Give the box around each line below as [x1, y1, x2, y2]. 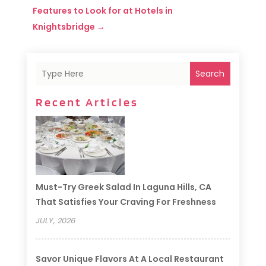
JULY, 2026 [35, 215, 75, 227]
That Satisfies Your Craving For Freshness [35, 196, 216, 208]
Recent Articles [35, 95, 138, 110]
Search [195, 68, 225, 80]
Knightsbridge [32, 21, 95, 33]
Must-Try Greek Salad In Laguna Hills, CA [35, 181, 211, 194]
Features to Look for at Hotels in [32, 5, 173, 17]
